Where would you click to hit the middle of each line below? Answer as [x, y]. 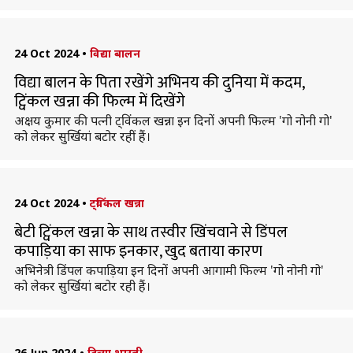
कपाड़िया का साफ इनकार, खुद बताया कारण [138, 251]
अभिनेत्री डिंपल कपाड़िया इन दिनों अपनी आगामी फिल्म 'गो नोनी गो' [169, 270]
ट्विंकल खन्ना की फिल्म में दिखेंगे [99, 102]
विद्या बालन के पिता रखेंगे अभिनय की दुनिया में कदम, [159, 83]
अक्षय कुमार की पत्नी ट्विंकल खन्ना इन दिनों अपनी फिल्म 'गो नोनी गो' [173, 121]
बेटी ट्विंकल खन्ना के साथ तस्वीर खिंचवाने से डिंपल [150, 232]
